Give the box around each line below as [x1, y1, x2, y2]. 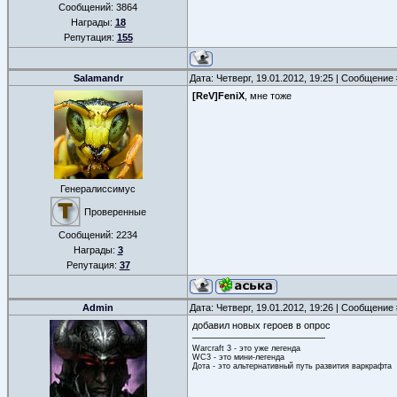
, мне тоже [245, 90, 292, 101]
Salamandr [73, 73, 123, 83]
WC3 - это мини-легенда [192, 352, 284, 362]
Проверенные [83, 206, 146, 217]
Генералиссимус [60, 183, 136, 194]
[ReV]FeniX [192, 90, 245, 101]
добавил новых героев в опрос [192, 320, 331, 331]
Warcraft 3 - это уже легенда [192, 343, 300, 353]
